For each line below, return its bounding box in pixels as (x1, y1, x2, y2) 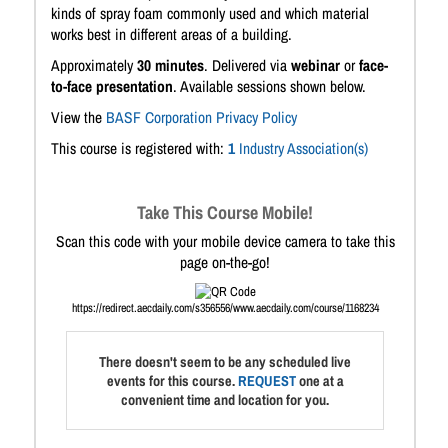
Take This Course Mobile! (137, 200, 313, 225)
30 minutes (137, 55, 204, 76)
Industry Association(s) (235, 138, 368, 159)
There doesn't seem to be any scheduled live (99, 352, 351, 371)
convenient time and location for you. (121, 390, 329, 409)
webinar (291, 55, 340, 76)
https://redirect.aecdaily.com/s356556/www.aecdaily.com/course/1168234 (71, 300, 379, 316)
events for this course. (106, 371, 238, 390)
